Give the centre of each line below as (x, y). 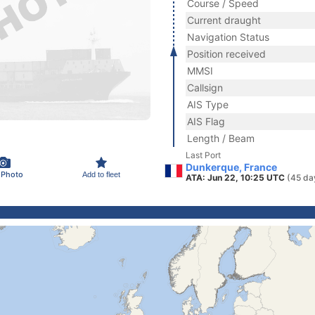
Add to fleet (101, 174)
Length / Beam (221, 138)
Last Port (203, 155)
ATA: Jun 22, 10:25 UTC (236, 178)
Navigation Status (228, 37)
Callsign (205, 88)
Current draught (224, 20)
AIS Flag (206, 121)
